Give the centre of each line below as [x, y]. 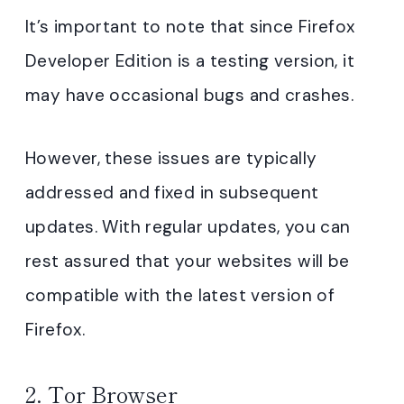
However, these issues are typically [171, 159]
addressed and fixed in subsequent [172, 193]
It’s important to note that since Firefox [190, 27]
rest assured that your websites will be [188, 262]
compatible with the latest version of [180, 296]
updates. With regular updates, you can [188, 227]
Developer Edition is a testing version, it [190, 61]
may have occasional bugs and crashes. [190, 96]
